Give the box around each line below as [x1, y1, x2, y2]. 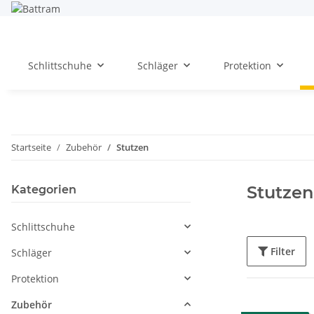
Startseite [11, 140, 51, 153]
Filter [271, 244, 295, 258]
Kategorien [11, 182, 76, 196]
